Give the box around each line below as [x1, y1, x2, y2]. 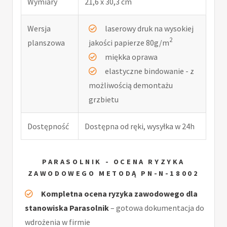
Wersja [27, 23, 51, 33]
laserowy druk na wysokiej [105, 23, 194, 33]
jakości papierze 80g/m [89, 37, 169, 48]
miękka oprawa [105, 51, 158, 62]
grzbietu [89, 94, 119, 104]
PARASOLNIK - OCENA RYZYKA [42, 157, 185, 166]
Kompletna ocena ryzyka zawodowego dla [41, 188, 198, 199]
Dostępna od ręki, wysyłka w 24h [85, 121, 195, 131]
